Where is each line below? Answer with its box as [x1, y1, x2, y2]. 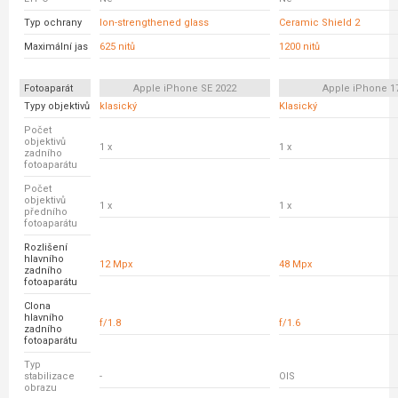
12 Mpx [99, 259, 132, 270]
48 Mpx [279, 259, 312, 270]
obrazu [24, 382, 57, 394]
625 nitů [99, 41, 135, 52]
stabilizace [24, 370, 75, 382]
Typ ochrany [24, 17, 82, 28]
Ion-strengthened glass [99, 17, 209, 28]
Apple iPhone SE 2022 [133, 83, 236, 94]
